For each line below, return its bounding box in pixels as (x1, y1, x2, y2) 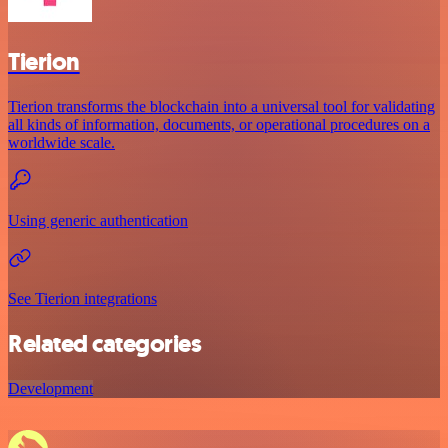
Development (8, 379, 93, 397)
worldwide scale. (8, 133, 115, 151)
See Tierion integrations (8, 289, 157, 307)
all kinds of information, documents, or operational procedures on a (8, 115, 430, 133)
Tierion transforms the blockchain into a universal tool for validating (8, 97, 435, 115)
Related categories (8, 327, 202, 360)
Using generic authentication (8, 211, 188, 229)
